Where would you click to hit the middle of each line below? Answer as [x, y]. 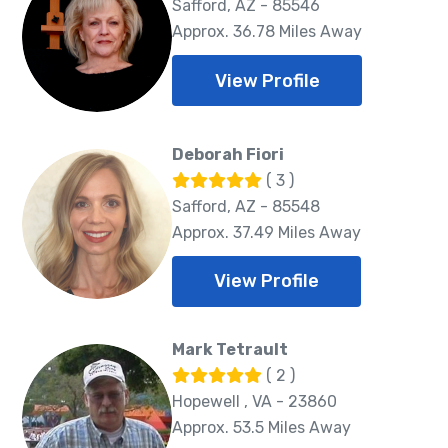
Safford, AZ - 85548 [246, 206]
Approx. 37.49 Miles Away [266, 232]
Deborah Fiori [228, 154]
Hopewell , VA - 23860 [254, 401]
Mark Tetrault [230, 349]
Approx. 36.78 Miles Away [267, 32]
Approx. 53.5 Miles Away [261, 427]
